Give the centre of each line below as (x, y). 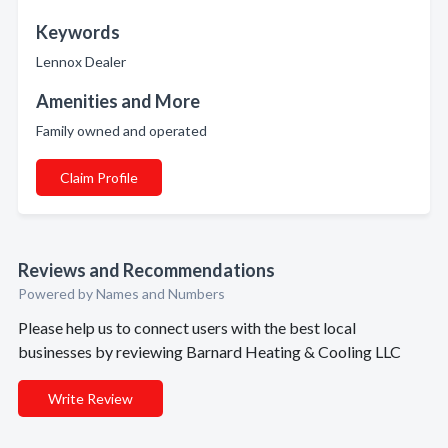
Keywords (78, 32)
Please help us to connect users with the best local (187, 327)
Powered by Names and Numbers (121, 293)
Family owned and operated (124, 130)
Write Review (90, 398)
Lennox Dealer (84, 61)
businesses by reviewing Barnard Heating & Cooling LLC (209, 351)
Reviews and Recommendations (146, 270)
